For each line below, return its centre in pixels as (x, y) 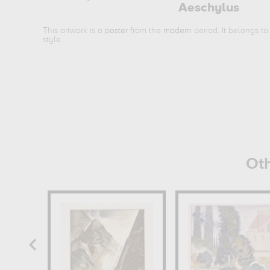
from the (146, 31)
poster (117, 31)
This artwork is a (74, 31)
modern (178, 31)
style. (53, 40)
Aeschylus (209, 8)
